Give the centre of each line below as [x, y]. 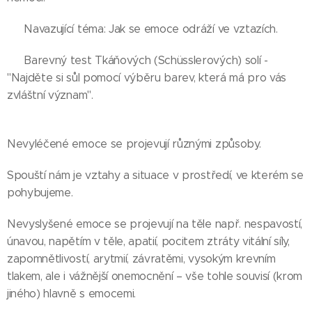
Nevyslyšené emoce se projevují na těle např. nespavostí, [155, 224]
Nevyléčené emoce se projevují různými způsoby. [134, 144]
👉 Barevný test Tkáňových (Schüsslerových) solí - [138, 61]
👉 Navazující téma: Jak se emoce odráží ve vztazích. [142, 29]
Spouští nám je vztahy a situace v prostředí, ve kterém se [155, 175]
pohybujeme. [40, 193]
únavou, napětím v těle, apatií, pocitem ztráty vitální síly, [148, 242]
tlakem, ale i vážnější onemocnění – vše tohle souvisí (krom [155, 276]
